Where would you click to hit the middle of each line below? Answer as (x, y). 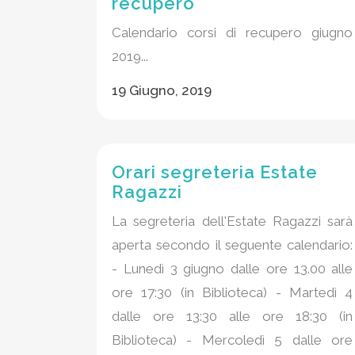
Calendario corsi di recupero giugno (233, 32)
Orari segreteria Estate (215, 172)
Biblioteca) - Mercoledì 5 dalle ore (233, 340)
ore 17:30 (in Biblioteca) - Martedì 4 (233, 292)
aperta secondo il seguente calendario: (233, 245)
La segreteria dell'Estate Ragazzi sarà (233, 221)
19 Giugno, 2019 (162, 90)
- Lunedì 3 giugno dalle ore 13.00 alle (233, 269)
